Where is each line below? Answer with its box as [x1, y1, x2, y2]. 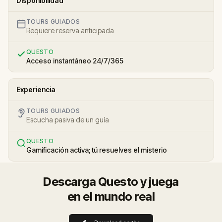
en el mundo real [67, 189, 155, 204]
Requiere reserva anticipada [26, 26, 114, 35]
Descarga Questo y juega [43, 174, 179, 189]
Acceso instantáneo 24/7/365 [26, 56, 123, 65]
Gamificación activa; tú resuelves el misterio [26, 145, 167, 154]
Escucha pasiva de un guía [26, 115, 109, 124]
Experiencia [16, 85, 55, 94]
